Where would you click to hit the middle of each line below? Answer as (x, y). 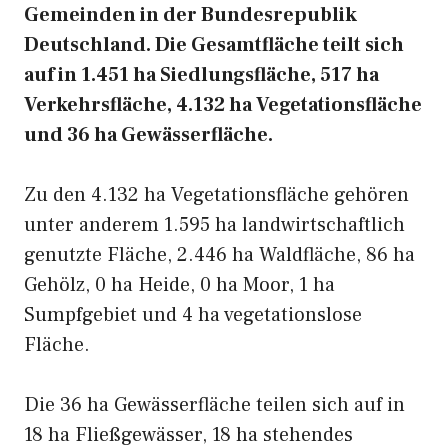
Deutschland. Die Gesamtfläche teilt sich (214, 45)
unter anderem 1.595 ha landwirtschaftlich (214, 225)
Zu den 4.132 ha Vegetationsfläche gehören (216, 195)
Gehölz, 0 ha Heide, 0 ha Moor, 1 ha (179, 285)
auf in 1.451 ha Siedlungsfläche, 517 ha (201, 75)
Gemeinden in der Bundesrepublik (190, 15)
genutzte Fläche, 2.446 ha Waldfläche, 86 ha (219, 255)
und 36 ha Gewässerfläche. (148, 135)
